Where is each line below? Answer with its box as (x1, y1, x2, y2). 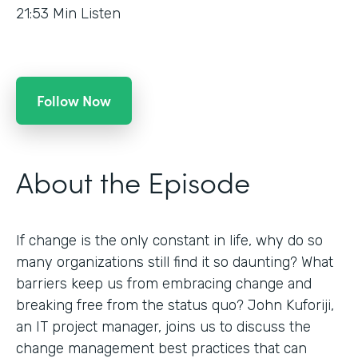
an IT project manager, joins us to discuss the (16, 317, 311, 336)
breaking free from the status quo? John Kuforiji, (16, 296, 334, 314)
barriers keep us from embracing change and (16, 274, 312, 292)
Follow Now (37, 89, 111, 110)
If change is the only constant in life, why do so (16, 231, 323, 249)
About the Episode (16, 160, 250, 201)
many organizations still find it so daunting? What (16, 253, 333, 271)
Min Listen (53, 4, 121, 22)
